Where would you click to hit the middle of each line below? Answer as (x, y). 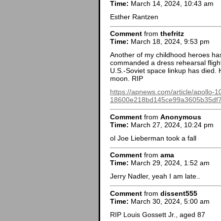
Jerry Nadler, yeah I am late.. (155, 176)
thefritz (172, 34)
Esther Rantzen (134, 17)
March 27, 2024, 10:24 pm (171, 125)
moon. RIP (127, 79)
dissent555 (179, 193)
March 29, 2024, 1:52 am (169, 163)
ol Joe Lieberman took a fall (153, 138)
